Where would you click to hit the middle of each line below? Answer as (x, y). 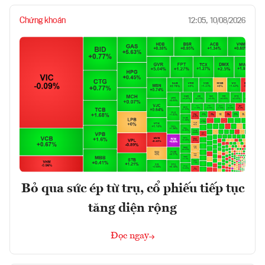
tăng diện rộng (132, 209)
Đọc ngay (130, 236)
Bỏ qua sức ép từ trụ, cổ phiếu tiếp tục (132, 189)
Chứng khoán (43, 21)
